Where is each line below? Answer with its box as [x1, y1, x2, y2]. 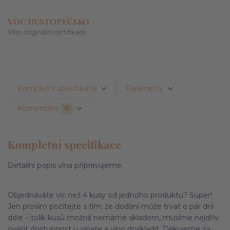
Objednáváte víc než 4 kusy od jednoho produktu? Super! [8, 190, 212, 200]
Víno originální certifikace [8, 28, 86, 36]
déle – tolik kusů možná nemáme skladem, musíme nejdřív [8, 213, 219, 222]
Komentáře [17, 104, 59, 113]
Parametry [125, 84, 164, 93]
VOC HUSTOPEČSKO [8, 15, 89, 27]
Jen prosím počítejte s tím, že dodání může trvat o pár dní [8, 202, 214, 211]
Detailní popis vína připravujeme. [8, 161, 123, 170]
